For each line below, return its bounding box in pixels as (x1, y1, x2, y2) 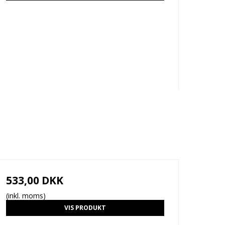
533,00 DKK (6, 173, 63, 187)
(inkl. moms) (6, 190, 46, 200)
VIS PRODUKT (64, 203, 106, 212)
